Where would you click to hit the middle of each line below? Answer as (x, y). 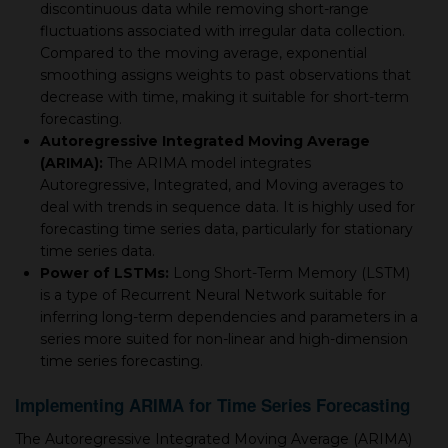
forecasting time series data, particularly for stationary (226, 228)
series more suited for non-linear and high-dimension (224, 338)
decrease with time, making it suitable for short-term (224, 96)
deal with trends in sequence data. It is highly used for (227, 206)
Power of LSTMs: (104, 272)
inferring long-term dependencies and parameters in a (229, 316)
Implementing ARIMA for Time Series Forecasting (212, 404)
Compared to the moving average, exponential (203, 52)
